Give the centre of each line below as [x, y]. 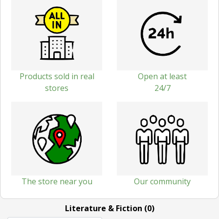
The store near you [57, 181]
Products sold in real [57, 76]
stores [57, 88]
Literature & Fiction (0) [109, 208]
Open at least [162, 76]
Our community [162, 181]
